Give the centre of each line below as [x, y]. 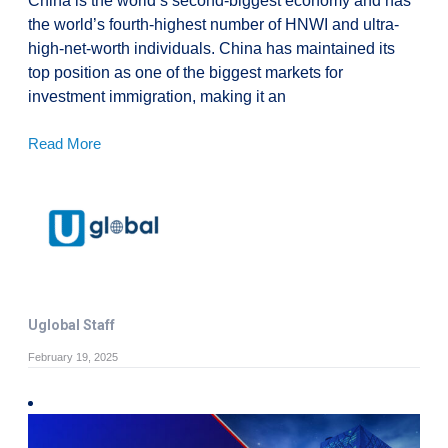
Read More [64, 143]
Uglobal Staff [71, 324]
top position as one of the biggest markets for [185, 72]
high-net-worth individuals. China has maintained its [211, 48]
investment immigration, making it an [157, 96]
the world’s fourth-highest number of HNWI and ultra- [213, 24]
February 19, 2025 [73, 356]
